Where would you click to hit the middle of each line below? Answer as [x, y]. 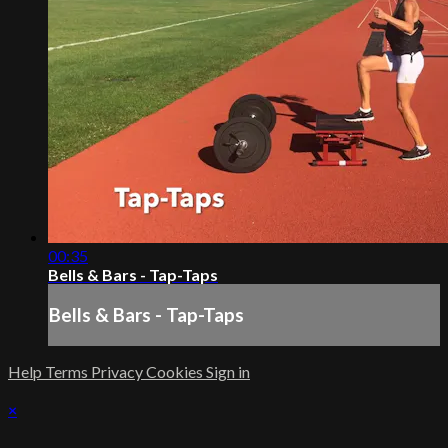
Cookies [176, 371]
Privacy [118, 371]
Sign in [228, 371]
